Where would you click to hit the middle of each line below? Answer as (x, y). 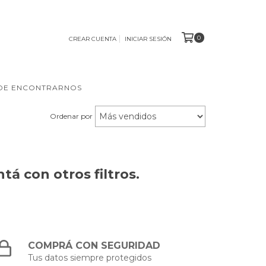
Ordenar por (71, 116)
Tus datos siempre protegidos (90, 258)
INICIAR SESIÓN (148, 39)
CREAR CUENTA (92, 39)
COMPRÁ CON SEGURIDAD (94, 246)
